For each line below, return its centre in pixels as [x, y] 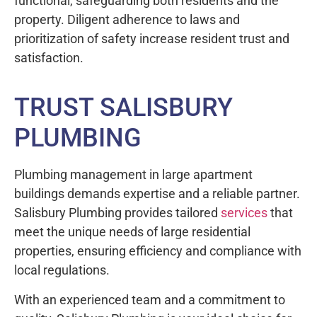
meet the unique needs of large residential [132, 232]
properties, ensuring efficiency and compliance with [158, 251]
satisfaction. [49, 58]
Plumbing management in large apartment [133, 175]
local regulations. [63, 270]
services [244, 213]
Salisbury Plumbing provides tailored [117, 213]
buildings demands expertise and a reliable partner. [157, 194]
